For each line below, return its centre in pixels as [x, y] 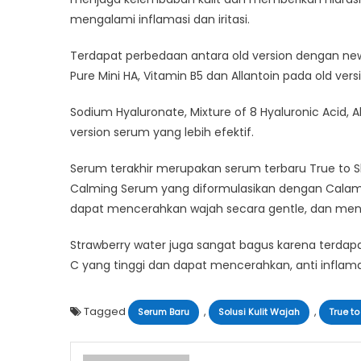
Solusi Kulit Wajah [259, 311]
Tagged [106, 311]
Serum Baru [164, 311]
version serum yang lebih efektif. [162, 132]
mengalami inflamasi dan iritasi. [160, 19]
